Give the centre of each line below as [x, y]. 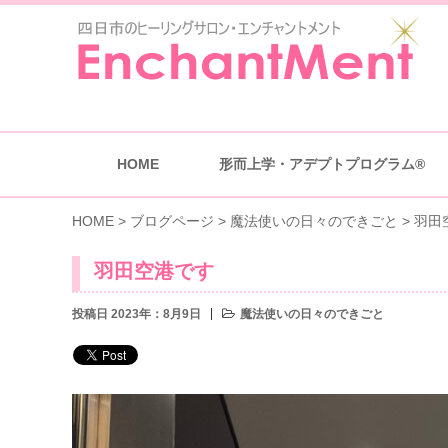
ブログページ [172, 221]
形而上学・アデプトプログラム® [321, 164]
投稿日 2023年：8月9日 [136, 314]
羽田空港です [154, 271]
